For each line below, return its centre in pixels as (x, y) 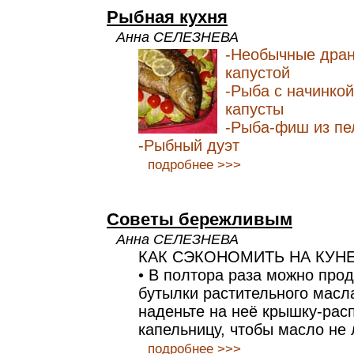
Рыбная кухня (167, 17)
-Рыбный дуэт (189, 145)
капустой (258, 73)
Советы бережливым (200, 219)
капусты (254, 109)
